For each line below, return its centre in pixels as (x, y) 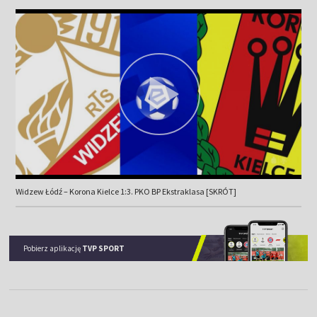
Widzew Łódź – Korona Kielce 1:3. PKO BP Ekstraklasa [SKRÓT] (126, 191)
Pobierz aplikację (53, 248)
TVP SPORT (104, 248)
